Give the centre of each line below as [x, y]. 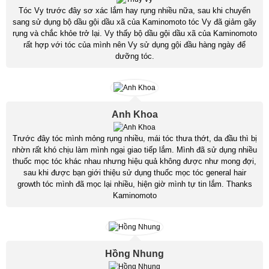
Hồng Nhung [134, 254]
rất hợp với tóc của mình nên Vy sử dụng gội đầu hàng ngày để [134, 45]
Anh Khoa [134, 115]
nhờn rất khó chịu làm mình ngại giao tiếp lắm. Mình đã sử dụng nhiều [134, 150]
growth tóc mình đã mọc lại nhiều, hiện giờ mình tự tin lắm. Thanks [134, 184]
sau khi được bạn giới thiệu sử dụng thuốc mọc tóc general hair [134, 173]
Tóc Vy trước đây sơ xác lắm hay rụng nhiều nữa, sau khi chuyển [134, 11]
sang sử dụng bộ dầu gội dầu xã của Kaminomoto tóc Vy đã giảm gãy [134, 22]
